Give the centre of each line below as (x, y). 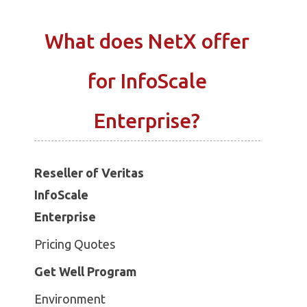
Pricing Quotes (75, 244)
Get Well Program (85, 271)
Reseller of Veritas (89, 173)
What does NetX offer (147, 41)
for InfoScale (147, 81)
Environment (70, 299)
